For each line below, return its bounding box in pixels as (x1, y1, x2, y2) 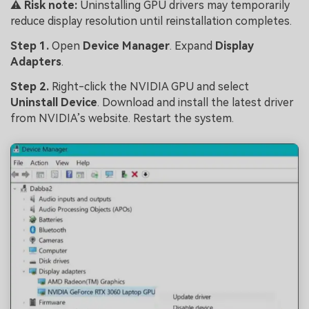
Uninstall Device (10, 95, 97, 109)
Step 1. (10, 39, 52, 53)
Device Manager (83, 39, 170, 53)
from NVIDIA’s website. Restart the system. (10, 111, 234, 125)
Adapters (10, 55, 61, 69)
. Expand (170, 39, 215, 53)
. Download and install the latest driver (97, 95, 294, 109)
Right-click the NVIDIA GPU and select (52, 79, 249, 93)
